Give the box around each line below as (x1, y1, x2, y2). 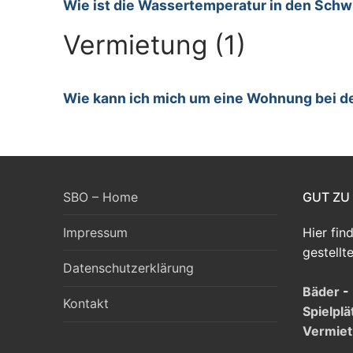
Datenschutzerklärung (63, 260, 194, 277)
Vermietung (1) (63, 28, 246, 61)
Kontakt (63, 295, 109, 312)
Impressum (63, 224, 128, 240)
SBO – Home (63, 188, 138, 205)
